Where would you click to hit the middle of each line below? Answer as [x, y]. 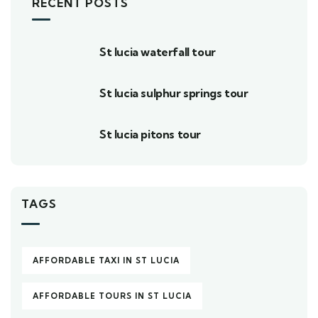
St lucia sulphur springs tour [174, 93]
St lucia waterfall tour [158, 52]
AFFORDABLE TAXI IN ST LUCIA [106, 261]
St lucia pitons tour [150, 134]
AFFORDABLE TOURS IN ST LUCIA [112, 296]
